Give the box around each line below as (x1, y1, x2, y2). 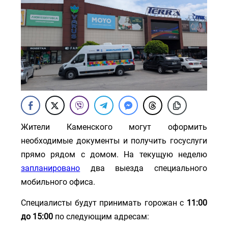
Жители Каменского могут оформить (21, 122, 207, 132)
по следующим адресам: (53, 211, 150, 221)
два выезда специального (80, 163, 207, 173)
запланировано (21, 163, 80, 173)
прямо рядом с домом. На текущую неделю (21, 149, 207, 159)
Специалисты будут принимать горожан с (21, 197, 187, 208)
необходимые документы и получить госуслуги (21, 135, 207, 146)
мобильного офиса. (21, 177, 96, 187)
